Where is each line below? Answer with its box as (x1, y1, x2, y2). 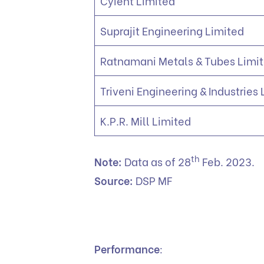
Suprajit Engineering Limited (100, 22, 246, 38)
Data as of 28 (122, 153, 191, 169)
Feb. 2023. (200, 153, 257, 169)
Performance (94, 240, 160, 256)
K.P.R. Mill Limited (100, 112, 193, 128)
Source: (94, 171, 133, 188)
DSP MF (133, 171, 174, 188)
